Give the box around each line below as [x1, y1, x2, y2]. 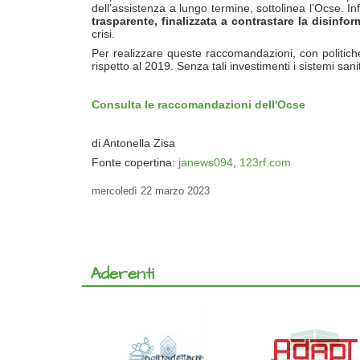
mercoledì [92, 184, 137, 197]
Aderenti [90, 261, 154, 285]
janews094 [178, 155, 233, 169]
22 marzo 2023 [137, 184, 210, 197]
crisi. [92, 27, 115, 40]
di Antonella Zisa [92, 136, 175, 149]
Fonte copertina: [92, 155, 178, 169]
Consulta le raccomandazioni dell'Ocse [92, 97, 305, 111]
